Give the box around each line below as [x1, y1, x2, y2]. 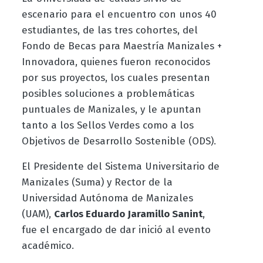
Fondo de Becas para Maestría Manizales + [21, 39, 222, 52]
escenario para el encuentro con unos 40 [21, 8, 217, 21]
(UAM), [21, 207, 54, 220]
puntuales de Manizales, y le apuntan [21, 103, 201, 116]
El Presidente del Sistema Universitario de [21, 160, 220, 173]
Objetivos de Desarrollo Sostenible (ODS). [21, 134, 216, 147]
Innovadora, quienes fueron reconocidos [21, 55, 210, 68]
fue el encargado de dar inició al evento [21, 223, 211, 236]
